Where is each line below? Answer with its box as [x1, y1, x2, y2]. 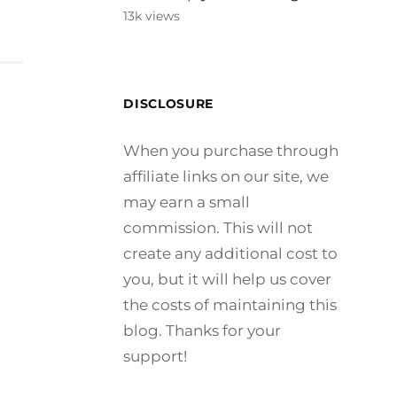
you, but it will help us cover [123, 270, 332, 288]
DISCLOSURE [123, 96, 214, 112]
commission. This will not [123, 219, 314, 237]
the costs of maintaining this [123, 296, 338, 314]
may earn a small [123, 193, 251, 211]
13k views [123, 9, 181, 23]
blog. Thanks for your [123, 322, 282, 339]
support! [123, 347, 188, 365]
